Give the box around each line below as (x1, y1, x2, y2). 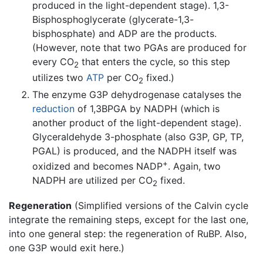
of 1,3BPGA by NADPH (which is (75, 102, 220, 114)
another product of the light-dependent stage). (32, 116, 241, 129)
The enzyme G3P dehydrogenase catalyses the (32, 88, 241, 100)
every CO (32, 55, 74, 68)
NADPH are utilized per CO (32, 174, 153, 186)
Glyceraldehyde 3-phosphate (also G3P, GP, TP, (32, 130, 244, 143)
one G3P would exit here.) (9, 242, 124, 254)
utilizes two (32, 71, 86, 83)
